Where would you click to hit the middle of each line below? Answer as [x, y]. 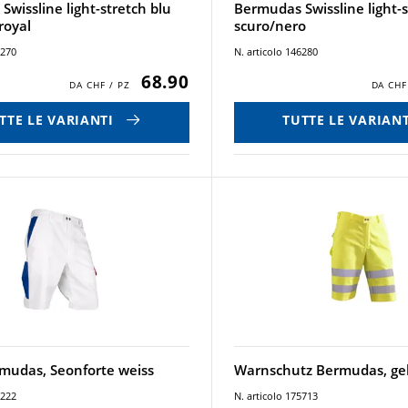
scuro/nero [270, 25]
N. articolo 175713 [276, 396]
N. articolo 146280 [276, 51]
